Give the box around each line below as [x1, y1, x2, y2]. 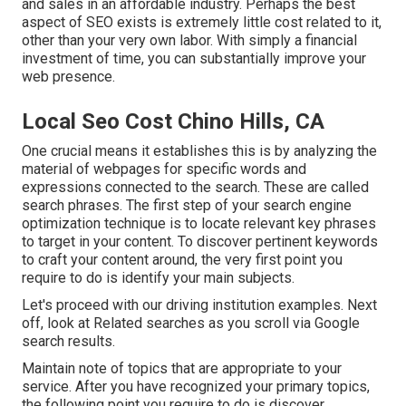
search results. [22, 333, 115, 351]
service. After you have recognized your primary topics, [22, 378, 370, 396]
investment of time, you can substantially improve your [22, 50, 366, 68]
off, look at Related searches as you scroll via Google [22, 314, 360, 333]
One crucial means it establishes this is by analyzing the [22, 142, 377, 160]
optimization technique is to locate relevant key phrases [22, 215, 376, 233]
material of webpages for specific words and [22, 160, 306, 179]
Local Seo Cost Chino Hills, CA [22, 109, 324, 135]
